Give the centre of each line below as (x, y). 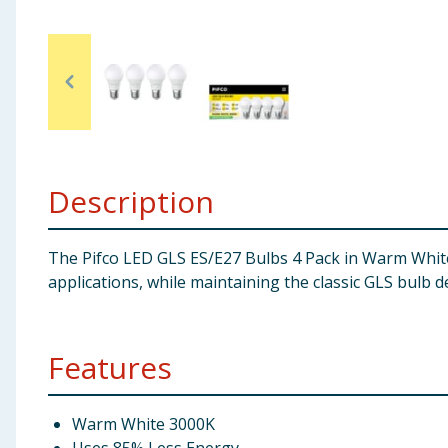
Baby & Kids (54, 25)
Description (131, 201)
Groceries (46, 123)
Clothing (43, 74)
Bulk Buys (46, 172)
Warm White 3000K (143, 424)
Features (110, 367)
